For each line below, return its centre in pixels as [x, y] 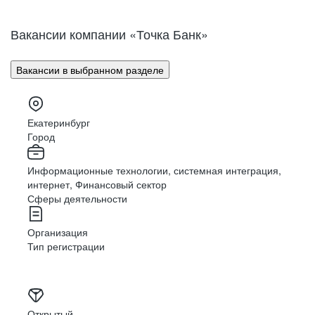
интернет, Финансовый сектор [97, 184]
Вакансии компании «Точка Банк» [109, 33]
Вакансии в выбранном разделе [90, 69]
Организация [58, 232]
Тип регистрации [66, 246]
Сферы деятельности [77, 198]
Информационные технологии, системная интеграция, [154, 170]
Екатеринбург [59, 122]
